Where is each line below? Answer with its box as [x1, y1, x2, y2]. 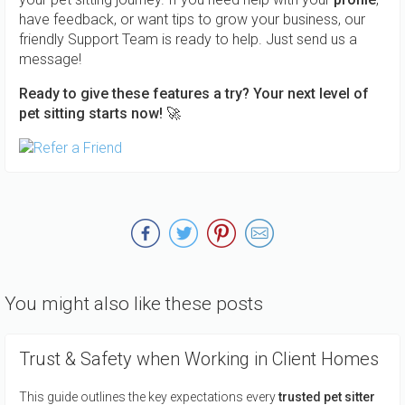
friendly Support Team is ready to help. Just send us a [19, 31, 357, 49]
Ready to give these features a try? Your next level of [19, 85, 369, 103]
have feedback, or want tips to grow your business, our [19, 11, 365, 29]
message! [19, 51, 81, 69]
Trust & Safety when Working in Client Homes [19, 347, 379, 370]
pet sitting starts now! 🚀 [19, 105, 181, 123]
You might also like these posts [5, 292, 263, 315]
